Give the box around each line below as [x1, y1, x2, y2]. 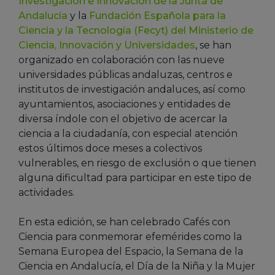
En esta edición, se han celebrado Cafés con [18, 215, 230, 228]
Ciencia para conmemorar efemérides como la [18, 230, 242, 242]
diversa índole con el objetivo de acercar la [18, 112, 227, 125]
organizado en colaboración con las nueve [18, 53, 225, 66]
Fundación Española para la [89, 9, 226, 21]
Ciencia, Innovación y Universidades [18, 39, 195, 51]
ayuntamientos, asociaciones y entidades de [18, 98, 231, 110]
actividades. [18, 186, 74, 198]
